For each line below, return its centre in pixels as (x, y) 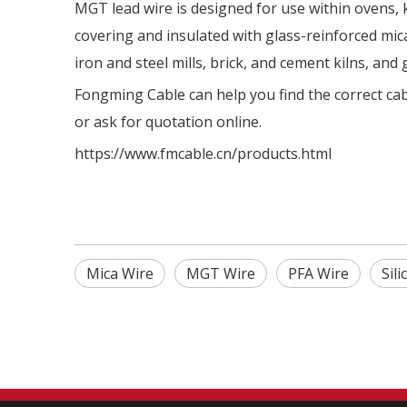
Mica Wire (120, 273)
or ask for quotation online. (168, 122)
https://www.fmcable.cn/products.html (203, 154)
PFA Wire (318, 273)
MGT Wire (221, 273)
